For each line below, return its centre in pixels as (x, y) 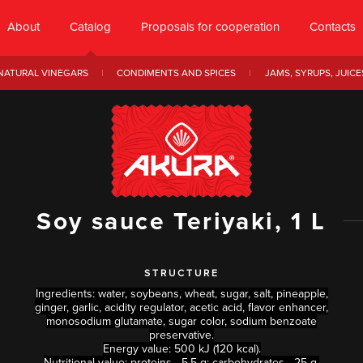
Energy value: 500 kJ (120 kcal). (181, 349)
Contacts (333, 27)
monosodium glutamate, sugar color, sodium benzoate (181, 321)
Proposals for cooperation (210, 27)
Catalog (90, 27)
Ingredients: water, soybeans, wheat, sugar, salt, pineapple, (181, 294)
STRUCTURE (181, 273)
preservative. (181, 335)
